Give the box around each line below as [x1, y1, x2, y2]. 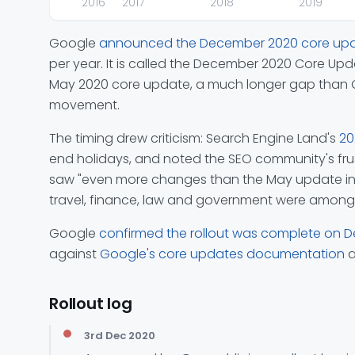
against [49, 244, 100, 263]
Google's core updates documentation [100, 244, 345, 263]
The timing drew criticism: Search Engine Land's [49, 128, 339, 147]
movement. [49, 95, 120, 114]
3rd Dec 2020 [84, 327, 155, 343]
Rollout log [49, 292, 132, 315]
